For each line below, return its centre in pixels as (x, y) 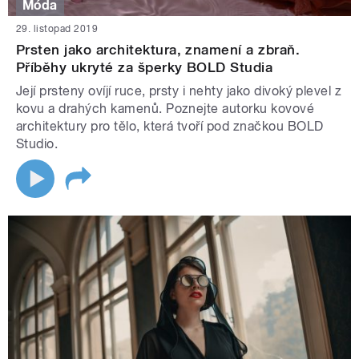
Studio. (37, 144)
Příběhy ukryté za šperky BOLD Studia (145, 68)
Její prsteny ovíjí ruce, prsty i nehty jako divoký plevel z (179, 91)
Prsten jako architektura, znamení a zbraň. (158, 50)
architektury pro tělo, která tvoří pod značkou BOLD (170, 127)
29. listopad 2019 (57, 29)
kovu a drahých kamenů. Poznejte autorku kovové (165, 109)
